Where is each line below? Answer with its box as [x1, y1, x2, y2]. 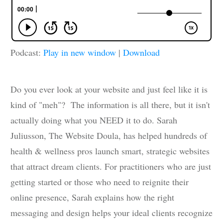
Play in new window [43, 46, 116, 59]
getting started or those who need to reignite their [10, 176, 189, 188]
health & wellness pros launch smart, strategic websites [10, 145, 210, 157]
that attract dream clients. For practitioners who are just [10, 160, 211, 173]
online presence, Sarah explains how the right [10, 191, 174, 204]
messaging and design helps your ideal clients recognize [10, 207, 213, 219]
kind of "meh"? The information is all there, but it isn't [10, 99, 210, 111]
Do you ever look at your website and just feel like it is [10, 83, 208, 96]
